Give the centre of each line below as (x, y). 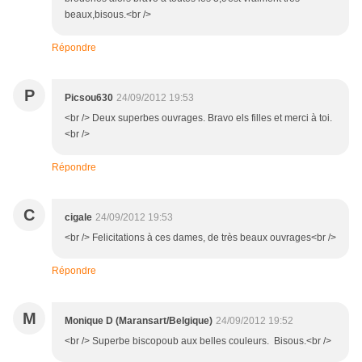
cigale (78, 218)
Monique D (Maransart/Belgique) (139, 321)
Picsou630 (89, 98)
